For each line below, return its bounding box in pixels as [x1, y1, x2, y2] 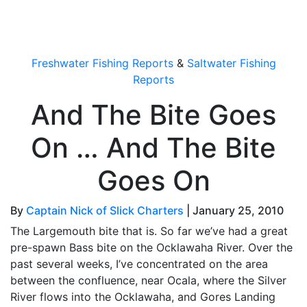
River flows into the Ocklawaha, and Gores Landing [10, 290, 275, 304]
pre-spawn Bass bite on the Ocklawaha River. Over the [10, 241, 293, 254]
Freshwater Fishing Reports [31, 56, 173, 70]
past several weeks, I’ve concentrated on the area [10, 257, 268, 271]
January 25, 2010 [193, 204, 284, 217]
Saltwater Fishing [186, 56, 276, 70]
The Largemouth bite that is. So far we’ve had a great [10, 224, 288, 238]
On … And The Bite [31, 131, 276, 164]
